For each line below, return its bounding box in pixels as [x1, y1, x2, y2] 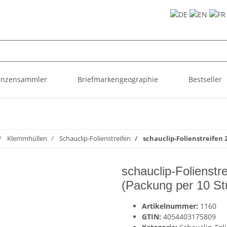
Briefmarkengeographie [78, 74, 158, 84]
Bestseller [188, 74, 222, 84]
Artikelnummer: [142, 201, 200, 211]
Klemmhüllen [7, 134, 47, 143]
